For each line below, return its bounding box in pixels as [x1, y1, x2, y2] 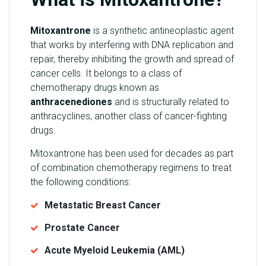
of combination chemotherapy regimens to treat [30, 162, 232, 174]
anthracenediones [30, 96, 112, 108]
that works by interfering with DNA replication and [30, 39, 233, 51]
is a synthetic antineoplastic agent [91, 25, 234, 37]
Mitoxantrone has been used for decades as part [30, 148, 233, 160]
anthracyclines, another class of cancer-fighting [30, 110, 227, 122]
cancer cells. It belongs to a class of [30, 68, 182, 80]
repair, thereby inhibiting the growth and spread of [30, 53, 234, 65]
